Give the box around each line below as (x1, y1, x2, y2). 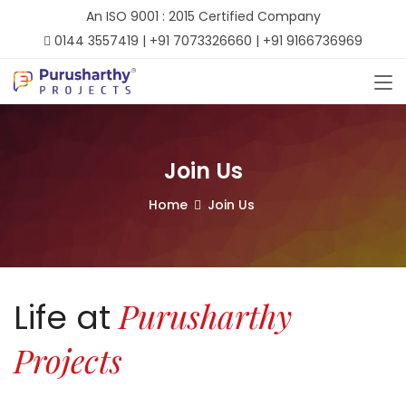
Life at (14, 295, 111, 341)
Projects (14, 338, 122, 382)
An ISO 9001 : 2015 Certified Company (85, 7, 321, 25)
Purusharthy (111, 294, 292, 337)
